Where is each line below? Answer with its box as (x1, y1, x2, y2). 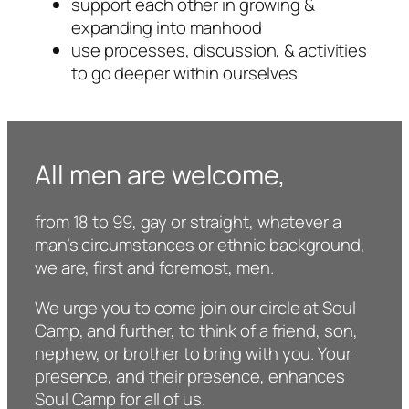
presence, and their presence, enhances (35, 363, 346, 388)
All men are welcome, (35, 156, 286, 193)
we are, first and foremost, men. (35, 256, 274, 280)
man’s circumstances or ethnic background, (35, 233, 365, 257)
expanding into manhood (71, 16, 262, 40)
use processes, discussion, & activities (71, 38, 368, 63)
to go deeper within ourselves (71, 61, 299, 86)
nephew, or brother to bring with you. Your (35, 341, 351, 365)
